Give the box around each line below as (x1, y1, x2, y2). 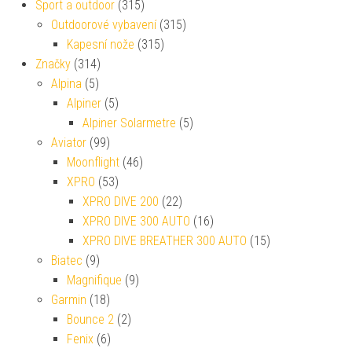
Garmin (51, 291, 86, 307)
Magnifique (67, 272, 122, 288)
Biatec (51, 252, 82, 268)
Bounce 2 (67, 311, 114, 327)
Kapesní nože (67, 36, 134, 52)
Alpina (51, 75, 82, 91)
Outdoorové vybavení (51, 16, 156, 32)
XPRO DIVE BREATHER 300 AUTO (82, 233, 247, 248)
